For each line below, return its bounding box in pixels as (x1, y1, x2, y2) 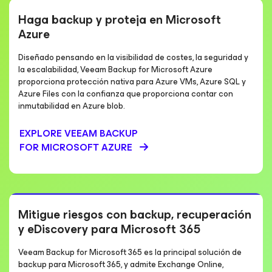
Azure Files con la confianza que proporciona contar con (18, 87, 233, 101)
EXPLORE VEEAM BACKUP (19, 125, 138, 141)
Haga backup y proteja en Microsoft (18, 10, 221, 30)
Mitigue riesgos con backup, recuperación (18, 205, 251, 225)
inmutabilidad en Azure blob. (18, 99, 125, 113)
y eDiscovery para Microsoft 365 (18, 219, 200, 239)
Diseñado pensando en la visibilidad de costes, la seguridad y (18, 50, 248, 64)
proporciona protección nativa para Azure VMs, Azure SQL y (18, 75, 246, 89)
